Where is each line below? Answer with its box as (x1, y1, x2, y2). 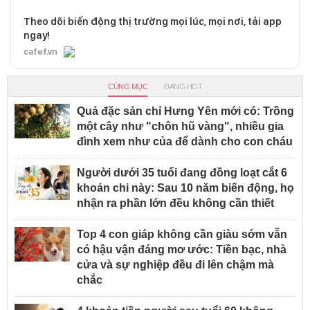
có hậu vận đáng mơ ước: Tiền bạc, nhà (77, 244, 286, 256)
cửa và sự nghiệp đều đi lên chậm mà (77, 259, 274, 271)
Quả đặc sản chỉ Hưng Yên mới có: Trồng (77, 105, 294, 118)
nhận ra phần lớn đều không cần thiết (77, 197, 274, 210)
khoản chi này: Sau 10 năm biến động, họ (77, 182, 294, 194)
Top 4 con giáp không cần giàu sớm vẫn (77, 228, 287, 241)
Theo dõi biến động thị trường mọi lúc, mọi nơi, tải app (24, 15, 282, 28)
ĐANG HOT (164, 82, 202, 91)
